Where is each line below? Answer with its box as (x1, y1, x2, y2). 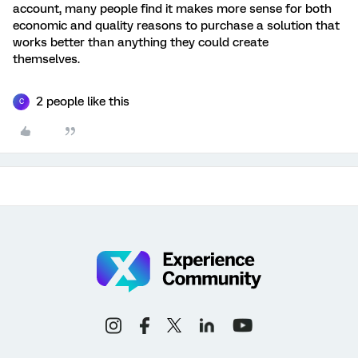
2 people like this (36, 93, 129, 109)
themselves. (13, 51, 89, 66)
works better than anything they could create (13, 34, 268, 50)
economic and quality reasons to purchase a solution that (13, 18, 340, 33)
